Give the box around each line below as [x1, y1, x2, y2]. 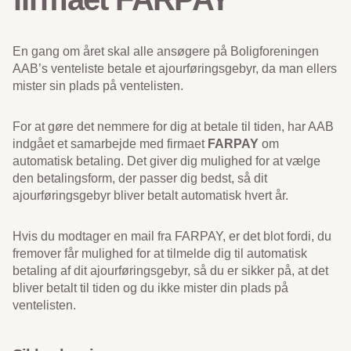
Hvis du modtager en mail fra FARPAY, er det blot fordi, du [13, 230, 331, 243]
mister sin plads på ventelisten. [13, 79, 183, 92]
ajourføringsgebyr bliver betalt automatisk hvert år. [13, 189, 288, 202]
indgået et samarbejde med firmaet [13, 137, 208, 150]
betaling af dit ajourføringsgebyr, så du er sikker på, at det [13, 264, 328, 277]
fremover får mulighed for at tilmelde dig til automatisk [13, 247, 307, 260]
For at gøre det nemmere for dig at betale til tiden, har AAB [13, 120, 334, 133]
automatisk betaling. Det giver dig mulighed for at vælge [13, 154, 320, 168]
